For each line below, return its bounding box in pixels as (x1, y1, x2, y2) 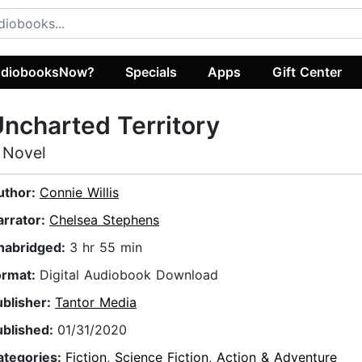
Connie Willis (40, 184, 119, 201)
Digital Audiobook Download (40, 267, 218, 284)
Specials (125, 63, 178, 80)
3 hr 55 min (69, 239, 142, 256)
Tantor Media (55, 294, 137, 311)
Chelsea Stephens (49, 212, 159, 229)
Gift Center (271, 63, 342, 80)
